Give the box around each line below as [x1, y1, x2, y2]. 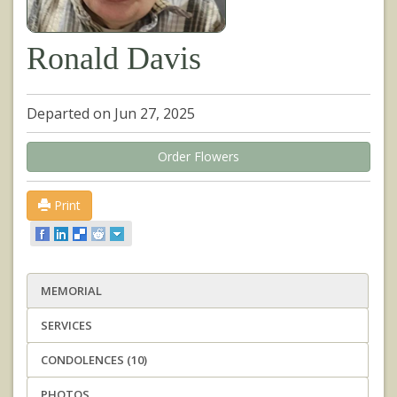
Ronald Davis [27, 40, 201, 76]
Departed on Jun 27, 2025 [27, 103, 195, 123]
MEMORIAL [41, 283, 102, 300]
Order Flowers [158, 147, 239, 165]
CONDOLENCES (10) [41, 352, 147, 369]
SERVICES [41, 317, 92, 334]
